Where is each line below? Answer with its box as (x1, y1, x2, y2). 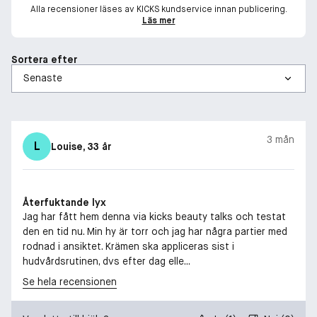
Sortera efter (11, 52, 77, 66)
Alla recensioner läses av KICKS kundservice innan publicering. (30, 3, 287, 15)
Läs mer (142, 14, 175, 26)
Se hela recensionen (23, 275, 117, 288)
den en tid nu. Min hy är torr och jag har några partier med (23, 224, 287, 238)
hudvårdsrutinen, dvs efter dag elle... (23, 254, 190, 267)
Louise (51, 139, 83, 153)
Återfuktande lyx (23, 195, 106, 209)
